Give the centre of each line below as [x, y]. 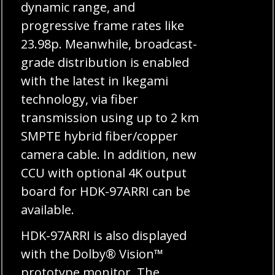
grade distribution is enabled [105, 62]
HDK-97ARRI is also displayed [104, 235]
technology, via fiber [80, 99]
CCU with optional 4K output [104, 172]
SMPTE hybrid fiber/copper [100, 136]
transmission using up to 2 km [110, 117]
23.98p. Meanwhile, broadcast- [109, 44]
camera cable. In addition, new [109, 154]
